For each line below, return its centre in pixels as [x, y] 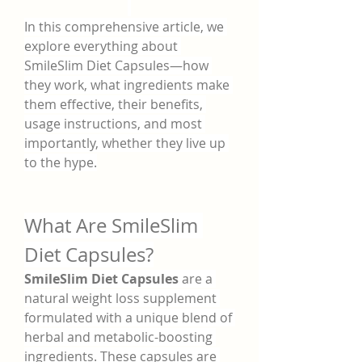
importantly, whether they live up [125, 143]
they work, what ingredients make [127, 85]
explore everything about [101, 46]
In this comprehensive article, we [124, 27]
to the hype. [61, 162]
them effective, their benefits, [114, 104]
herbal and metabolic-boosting [118, 337]
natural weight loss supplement [120, 298]
